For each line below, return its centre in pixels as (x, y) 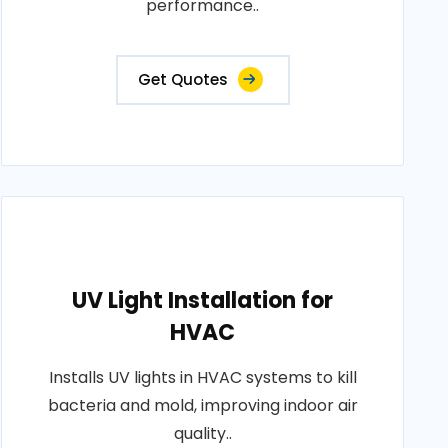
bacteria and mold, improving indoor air (202, 405)
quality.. (202, 433)
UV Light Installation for (203, 300)
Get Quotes (182, 79)
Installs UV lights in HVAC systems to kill (202, 377)
